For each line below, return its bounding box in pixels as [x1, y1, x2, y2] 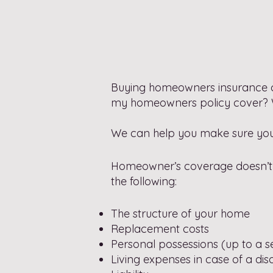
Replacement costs [111, 222, 209, 236]
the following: [111, 174, 177, 188]
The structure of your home [111, 207, 250, 221]
